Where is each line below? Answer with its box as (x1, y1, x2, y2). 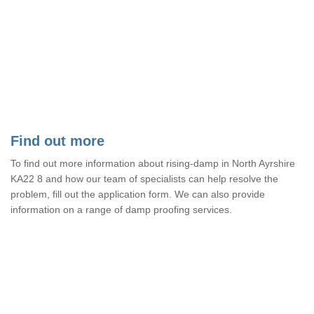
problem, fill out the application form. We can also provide (11, 188, 265, 200)
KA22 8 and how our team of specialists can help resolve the (11, 172, 278, 184)
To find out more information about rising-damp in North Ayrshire (11, 157, 295, 169)
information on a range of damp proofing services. (11, 203, 232, 215)
